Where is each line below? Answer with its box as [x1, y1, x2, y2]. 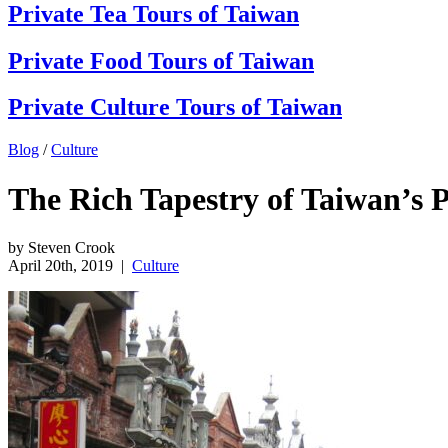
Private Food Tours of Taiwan [8, 47, 314, 74]
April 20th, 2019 [8, 257, 113, 275]
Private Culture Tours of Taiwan [8, 94, 342, 121]
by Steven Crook [8, 239, 115, 257]
